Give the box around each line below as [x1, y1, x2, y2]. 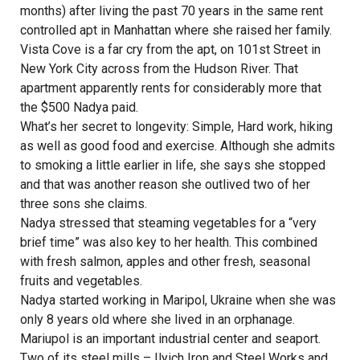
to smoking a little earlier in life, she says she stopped [20, 157, 325, 173]
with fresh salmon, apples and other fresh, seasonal [20, 254, 310, 269]
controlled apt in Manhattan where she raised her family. [20, 22, 332, 38]
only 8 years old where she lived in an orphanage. [20, 312, 295, 327]
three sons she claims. [20, 196, 147, 211]
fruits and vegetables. [20, 273, 142, 288]
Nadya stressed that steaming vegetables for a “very [20, 215, 317, 231]
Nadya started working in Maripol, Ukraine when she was [20, 292, 336, 308]
